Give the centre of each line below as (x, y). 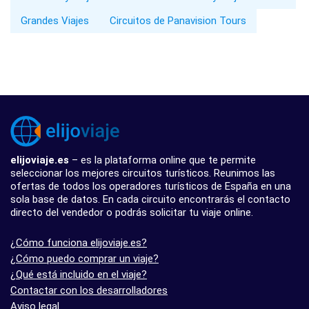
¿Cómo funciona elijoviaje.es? (79, 242)
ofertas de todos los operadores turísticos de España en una (151, 186)
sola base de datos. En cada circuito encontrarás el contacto (150, 199)
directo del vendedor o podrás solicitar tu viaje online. (132, 212)
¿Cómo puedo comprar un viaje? (84, 258)
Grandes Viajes (55, 20)
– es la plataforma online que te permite (162, 160)
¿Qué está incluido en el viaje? (79, 274)
